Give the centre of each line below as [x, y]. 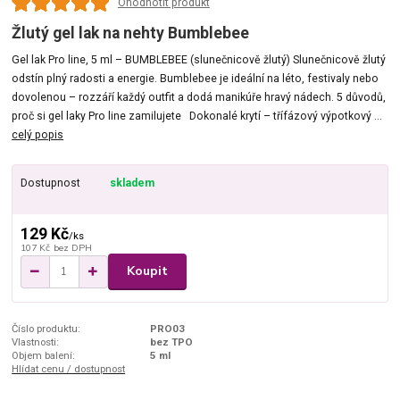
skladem [132, 183]
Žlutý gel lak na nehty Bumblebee [131, 33]
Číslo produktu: [46, 328]
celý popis [38, 135]
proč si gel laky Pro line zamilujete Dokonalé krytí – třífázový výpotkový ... [197, 117]
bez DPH [72, 247]
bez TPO [171, 342]
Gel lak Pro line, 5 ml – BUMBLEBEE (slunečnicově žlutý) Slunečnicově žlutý [199, 60]
